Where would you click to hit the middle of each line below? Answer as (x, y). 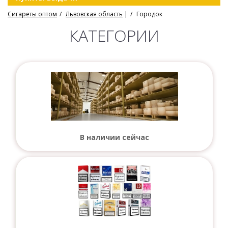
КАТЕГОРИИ (114, 36)
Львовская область (94, 14)
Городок (149, 14)
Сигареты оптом (32, 14)
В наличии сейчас (114, 137)
